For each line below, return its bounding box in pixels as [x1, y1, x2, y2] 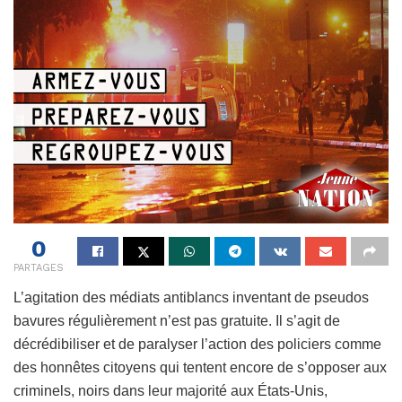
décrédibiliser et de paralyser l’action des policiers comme [13, 336, 381, 352]
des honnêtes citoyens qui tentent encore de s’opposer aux [13, 359, 387, 375]
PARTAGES [13, 261, 64, 274]
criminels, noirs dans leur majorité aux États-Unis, [13, 382, 328, 398]
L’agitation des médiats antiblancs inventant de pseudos [13, 289, 369, 305]
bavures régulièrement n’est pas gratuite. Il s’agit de [13, 312, 340, 328]
